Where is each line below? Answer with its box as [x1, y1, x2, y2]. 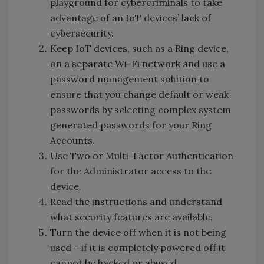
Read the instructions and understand [50, 196, 222, 208]
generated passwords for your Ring [50, 119, 212, 131]
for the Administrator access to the [50, 165, 211, 177]
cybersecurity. [50, 27, 114, 39]
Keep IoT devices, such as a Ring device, [50, 42, 229, 55]
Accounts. [50, 134, 95, 147]
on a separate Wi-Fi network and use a [50, 58, 225, 70]
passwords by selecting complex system [50, 104, 231, 116]
